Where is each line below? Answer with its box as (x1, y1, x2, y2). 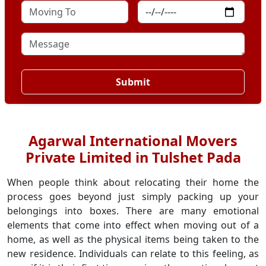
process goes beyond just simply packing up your (7, 190, 259, 203)
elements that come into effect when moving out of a (7, 218, 259, 232)
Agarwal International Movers (28, 131, 237, 150)
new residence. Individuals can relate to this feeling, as (7, 247, 259, 260)
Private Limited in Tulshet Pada (25, 148, 241, 167)
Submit (116, 75, 150, 88)
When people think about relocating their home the (7, 176, 259, 189)
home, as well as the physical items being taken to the (7, 233, 259, 246)
